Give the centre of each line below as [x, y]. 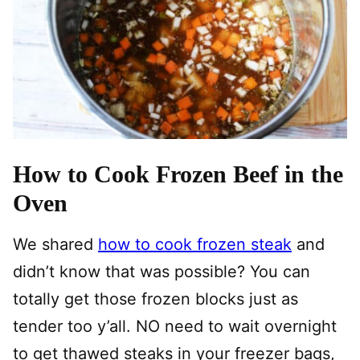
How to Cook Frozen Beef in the [178, 174]
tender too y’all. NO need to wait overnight [175, 326]
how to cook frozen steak [195, 244]
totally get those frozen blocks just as [155, 299]
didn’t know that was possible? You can [162, 271]
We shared [55, 244]
